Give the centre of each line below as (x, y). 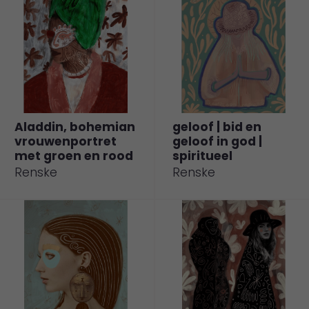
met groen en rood (74, 156)
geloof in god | (217, 142)
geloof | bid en (217, 127)
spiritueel (202, 156)
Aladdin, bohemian (75, 127)
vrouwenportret (66, 142)
